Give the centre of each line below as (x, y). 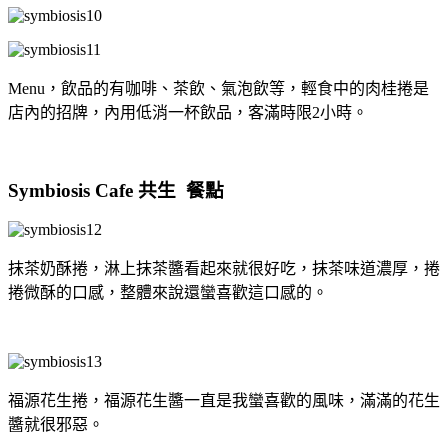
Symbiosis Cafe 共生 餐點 (116, 191)
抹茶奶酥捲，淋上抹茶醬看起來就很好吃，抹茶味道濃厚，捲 (224, 269)
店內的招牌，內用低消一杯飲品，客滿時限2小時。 (188, 112)
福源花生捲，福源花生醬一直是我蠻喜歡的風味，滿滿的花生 (224, 401)
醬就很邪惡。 (56, 425)
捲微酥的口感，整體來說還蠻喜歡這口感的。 (168, 293)
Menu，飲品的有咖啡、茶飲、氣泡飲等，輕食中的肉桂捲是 (218, 88)
